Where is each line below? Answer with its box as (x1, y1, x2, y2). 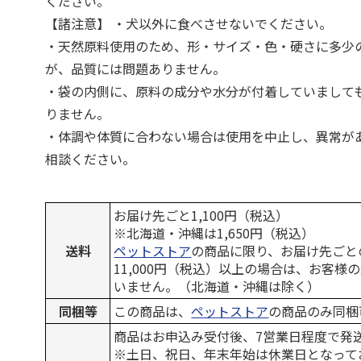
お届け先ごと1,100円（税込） (114, 205, 289, 225)
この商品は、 (114, 301, 192, 321)
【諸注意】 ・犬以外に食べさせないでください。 (45, 14, 333, 33)
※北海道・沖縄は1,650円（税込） (114, 223, 315, 243)
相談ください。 (45, 149, 136, 168)
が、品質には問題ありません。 (45, 59, 226, 78)
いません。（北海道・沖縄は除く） (114, 276, 321, 296)
